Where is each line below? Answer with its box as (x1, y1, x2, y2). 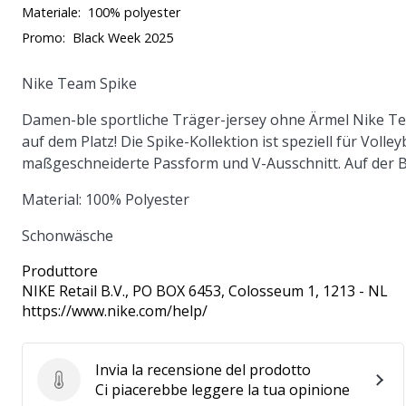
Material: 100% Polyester (22, 189, 189, 209)
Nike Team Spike (22, 73, 137, 93)
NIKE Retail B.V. (22, 281, 125, 301)
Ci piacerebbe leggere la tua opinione (95, 380, 350, 400)
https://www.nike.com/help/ (22, 301, 208, 321)
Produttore (22, 261, 98, 281)
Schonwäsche (22, 226, 113, 246)
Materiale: (22, 4, 81, 21)
